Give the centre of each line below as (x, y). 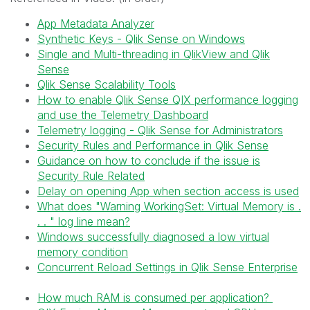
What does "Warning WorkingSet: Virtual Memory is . (169, 206)
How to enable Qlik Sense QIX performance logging (168, 99)
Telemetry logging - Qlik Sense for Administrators (160, 130)
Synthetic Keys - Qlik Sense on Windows (141, 38)
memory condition (83, 252)
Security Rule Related (91, 175)
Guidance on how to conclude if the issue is (149, 160)
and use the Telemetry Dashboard (123, 115)
